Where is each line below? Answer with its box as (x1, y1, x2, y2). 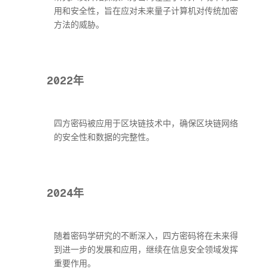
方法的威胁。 (54, 19, 104, 30)
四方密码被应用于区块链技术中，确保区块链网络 (54, 118, 238, 129)
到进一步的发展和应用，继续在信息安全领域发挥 (54, 244, 238, 255)
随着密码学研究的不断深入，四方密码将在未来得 (54, 230, 238, 241)
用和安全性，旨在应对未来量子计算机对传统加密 (54, 5, 238, 16)
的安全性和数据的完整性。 (54, 132, 154, 142)
